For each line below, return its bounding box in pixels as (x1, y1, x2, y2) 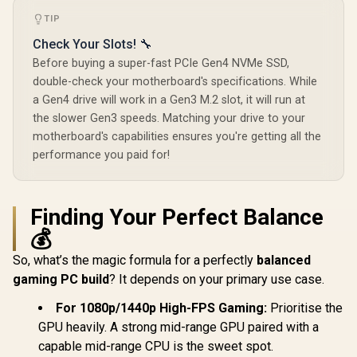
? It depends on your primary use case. (109, 271, 324, 287)
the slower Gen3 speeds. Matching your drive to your (33, 111, 305, 125)
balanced (257, 252, 311, 268)
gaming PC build (13, 271, 109, 287)
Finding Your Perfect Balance (30, 203, 324, 230)
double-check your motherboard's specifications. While (33, 74, 317, 88)
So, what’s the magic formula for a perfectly (13, 252, 257, 268)
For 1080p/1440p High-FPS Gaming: (56, 300, 267, 316)
